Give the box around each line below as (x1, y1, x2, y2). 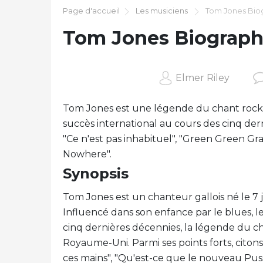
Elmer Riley (175, 72, 230, 83)
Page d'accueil (63, 6, 120, 15)
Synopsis (63, 165, 129, 182)
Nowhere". (63, 149, 112, 160)
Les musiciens (136, 6, 188, 15)
